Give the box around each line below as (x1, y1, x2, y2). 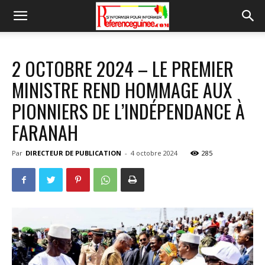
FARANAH (12, 118, 78, 146)
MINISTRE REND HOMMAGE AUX (12, 76, 232, 104)
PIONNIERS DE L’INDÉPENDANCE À (12, 97, 245, 125)
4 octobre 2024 (131, 148, 177, 157)
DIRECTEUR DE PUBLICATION (25, 148, 121, 157)
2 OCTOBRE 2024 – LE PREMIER (12, 54, 234, 82)
